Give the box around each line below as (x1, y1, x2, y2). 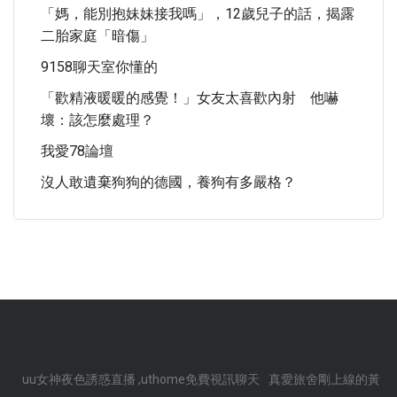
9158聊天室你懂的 (41, 58, 158, 75)
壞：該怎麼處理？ (41, 112, 154, 128)
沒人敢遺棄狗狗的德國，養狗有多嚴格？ (41, 174, 296, 191)
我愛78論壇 (41, 143, 113, 160)
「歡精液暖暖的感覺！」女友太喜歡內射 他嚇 (41, 90, 339, 106)
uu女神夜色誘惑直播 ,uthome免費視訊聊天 (21, 372, 260, 386)
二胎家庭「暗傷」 (41, 27, 154, 44)
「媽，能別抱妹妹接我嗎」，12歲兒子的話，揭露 (41, 5, 354, 22)
